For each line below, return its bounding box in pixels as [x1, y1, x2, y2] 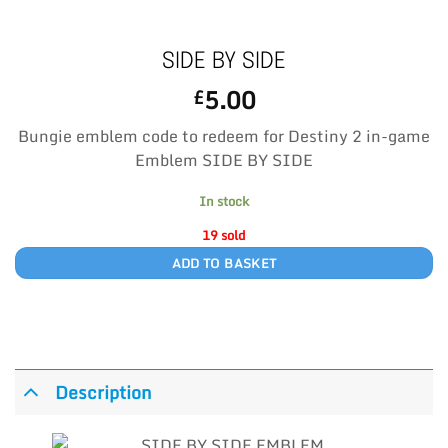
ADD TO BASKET [171, 252, 277, 273]
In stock [199, 190, 249, 211]
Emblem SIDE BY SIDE [135, 147, 313, 173]
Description [55, 377, 153, 407]
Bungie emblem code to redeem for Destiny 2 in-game [18, 123, 430, 149]
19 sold [202, 224, 246, 245]
